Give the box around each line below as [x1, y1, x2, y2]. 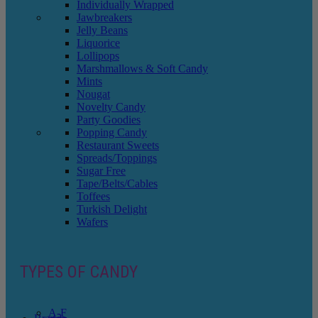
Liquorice [77, 37, 120, 49]
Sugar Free [77, 165, 126, 177]
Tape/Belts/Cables [77, 177, 158, 190]
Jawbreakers [77, 11, 132, 23]
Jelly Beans [77, 24, 128, 36]
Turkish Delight [77, 203, 147, 215]
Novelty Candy [77, 101, 146, 113]
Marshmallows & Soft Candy [77, 62, 208, 75]
